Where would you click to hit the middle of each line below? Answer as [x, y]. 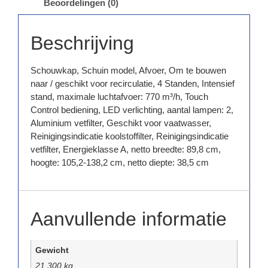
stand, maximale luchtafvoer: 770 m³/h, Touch [119, 97]
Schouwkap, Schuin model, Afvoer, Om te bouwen [128, 71]
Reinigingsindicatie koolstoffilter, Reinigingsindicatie [130, 136]
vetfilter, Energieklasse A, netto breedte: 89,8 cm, [126, 150]
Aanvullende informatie [129, 219]
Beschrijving [82, 43]
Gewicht [52, 250]
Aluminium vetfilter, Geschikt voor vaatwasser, [121, 123]
